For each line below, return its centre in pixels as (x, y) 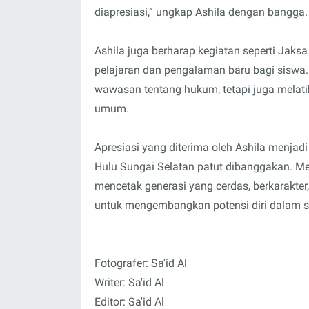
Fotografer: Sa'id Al (141, 263)
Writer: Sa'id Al (129, 282)
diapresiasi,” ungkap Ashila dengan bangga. (201, 12)
